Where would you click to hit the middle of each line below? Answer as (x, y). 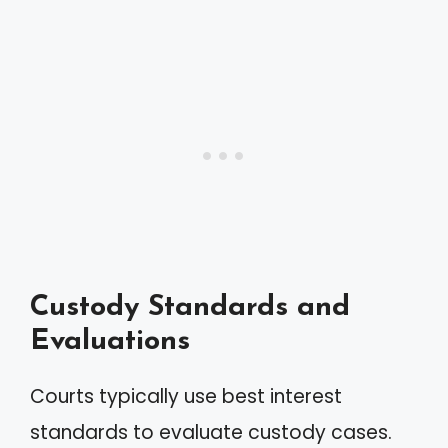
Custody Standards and (190, 307)
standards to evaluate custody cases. (211, 432)
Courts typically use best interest (186, 396)
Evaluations (110, 341)
